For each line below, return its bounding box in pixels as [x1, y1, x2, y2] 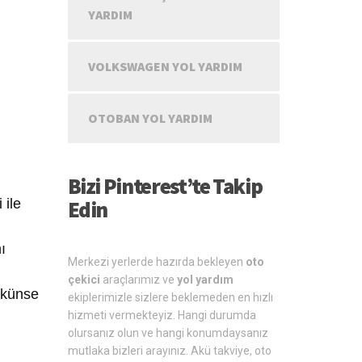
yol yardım [176, 273, 234, 286]
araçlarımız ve [99, 273, 177, 286]
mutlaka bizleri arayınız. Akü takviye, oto [67, 344, 271, 357]
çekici [67, 273, 100, 286]
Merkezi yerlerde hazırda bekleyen [67, 255, 246, 268]
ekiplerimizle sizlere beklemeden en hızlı [67, 291, 273, 304]
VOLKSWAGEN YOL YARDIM [87, 58, 242, 74]
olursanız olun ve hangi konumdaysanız [67, 326, 268, 339]
